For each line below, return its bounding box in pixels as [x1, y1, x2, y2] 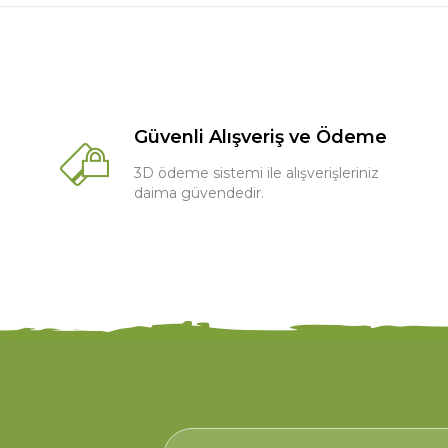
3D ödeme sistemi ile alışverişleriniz [133, 163, 379, 182]
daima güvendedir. [133, 183, 264, 202]
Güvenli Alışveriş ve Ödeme [133, 125, 387, 148]
